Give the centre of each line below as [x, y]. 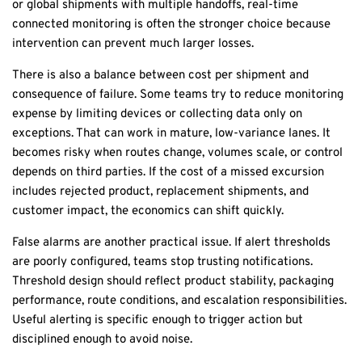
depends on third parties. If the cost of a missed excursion [168, 172]
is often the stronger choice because [231, 24]
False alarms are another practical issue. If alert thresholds [171, 242]
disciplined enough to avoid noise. [102, 339]
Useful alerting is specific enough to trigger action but [158, 320]
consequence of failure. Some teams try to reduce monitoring [178, 95]
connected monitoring [72, 24]
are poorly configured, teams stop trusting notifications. [162, 262]
